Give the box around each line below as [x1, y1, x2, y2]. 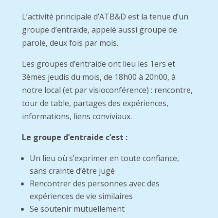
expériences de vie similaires [29, 191, 133, 202]
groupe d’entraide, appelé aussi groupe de [21, 24, 177, 36]
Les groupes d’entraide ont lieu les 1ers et [21, 58, 175, 70]
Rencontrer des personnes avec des [29, 178, 160, 189]
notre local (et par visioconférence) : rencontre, [21, 85, 193, 96]
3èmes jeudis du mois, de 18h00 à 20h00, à [21, 72, 176, 83]
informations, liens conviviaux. [21, 111, 132, 122]
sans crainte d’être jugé [29, 165, 115, 177]
